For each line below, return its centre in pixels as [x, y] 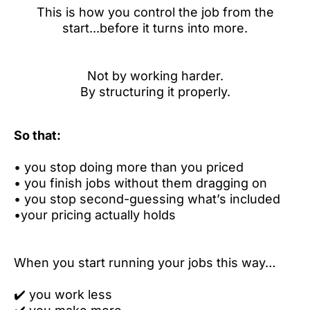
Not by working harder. [155, 76]
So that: [37, 135]
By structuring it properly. [155, 92]
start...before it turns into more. [155, 28]
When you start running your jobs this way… [145, 263]
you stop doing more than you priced [134, 167]
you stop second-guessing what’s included [152, 199]
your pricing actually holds [98, 215]
